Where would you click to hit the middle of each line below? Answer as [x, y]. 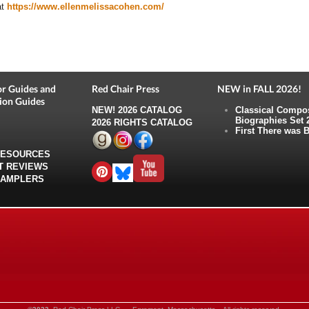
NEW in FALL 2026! [259, 88]
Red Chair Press [126, 88]
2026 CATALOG [150, 110]
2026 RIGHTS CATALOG [142, 122]
